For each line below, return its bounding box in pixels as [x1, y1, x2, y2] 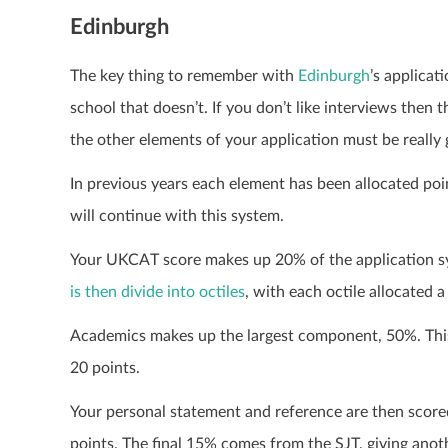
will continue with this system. [70, 207, 284, 224]
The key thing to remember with [70, 67, 298, 84]
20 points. [70, 359, 140, 376]
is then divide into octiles [70, 283, 245, 300]
